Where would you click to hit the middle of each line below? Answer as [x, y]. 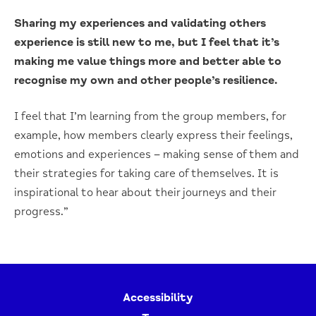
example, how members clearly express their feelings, [153, 135]
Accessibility [158, 297]
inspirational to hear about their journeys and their [145, 192]
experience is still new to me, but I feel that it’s [147, 42]
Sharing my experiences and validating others [140, 23]
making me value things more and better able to [148, 61]
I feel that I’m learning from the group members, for [150, 116]
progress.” [41, 211]
